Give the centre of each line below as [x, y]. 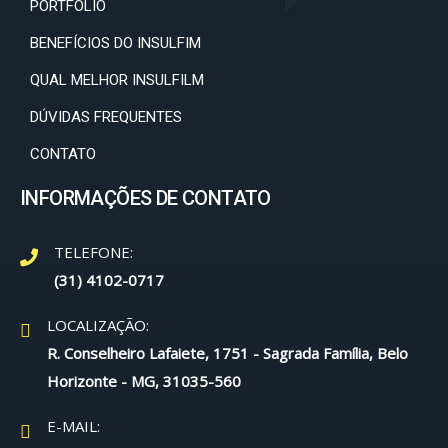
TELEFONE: [93, 252]
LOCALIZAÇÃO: [98, 325]
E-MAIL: [73, 426]
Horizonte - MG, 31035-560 [144, 381]
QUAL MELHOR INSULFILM [117, 80]
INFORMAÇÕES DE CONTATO [145, 198]
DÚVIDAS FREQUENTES [106, 117]
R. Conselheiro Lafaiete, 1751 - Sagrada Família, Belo [227, 353]
